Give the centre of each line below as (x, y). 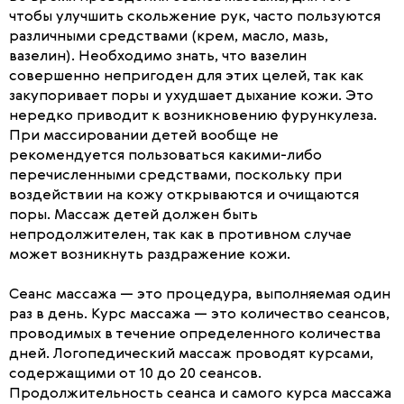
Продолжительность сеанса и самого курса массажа (200, 394)
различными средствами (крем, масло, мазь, (169, 37)
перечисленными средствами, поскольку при (175, 176)
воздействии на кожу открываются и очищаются (184, 196)
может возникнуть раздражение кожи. (150, 255)
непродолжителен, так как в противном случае (180, 235)
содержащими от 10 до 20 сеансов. (135, 374)
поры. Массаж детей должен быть (133, 216)
